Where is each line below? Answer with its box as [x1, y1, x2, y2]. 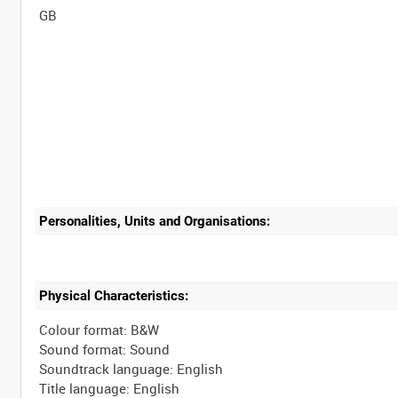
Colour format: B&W [39, 321, 160, 339]
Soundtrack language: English [39, 360, 224, 378]
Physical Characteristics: [39, 287, 189, 304]
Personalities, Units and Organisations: [39, 213, 271, 230]
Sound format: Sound [39, 340, 171, 359]
